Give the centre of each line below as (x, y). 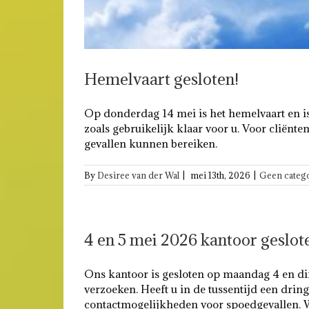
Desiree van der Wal (138, 175)
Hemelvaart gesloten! (161, 79)
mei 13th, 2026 (220, 175)
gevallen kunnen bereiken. (151, 143)
